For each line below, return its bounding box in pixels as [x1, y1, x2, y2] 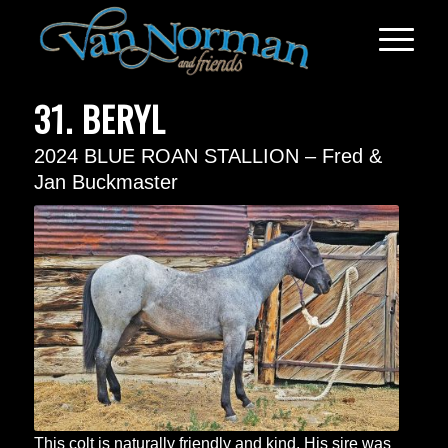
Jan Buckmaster [33, 171, 178, 193]
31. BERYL [33, 93, 166, 144]
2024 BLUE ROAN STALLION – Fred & [33, 145, 382, 167]
